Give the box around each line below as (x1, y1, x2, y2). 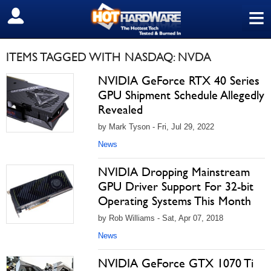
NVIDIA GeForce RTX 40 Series (98, 73, 260, 88)
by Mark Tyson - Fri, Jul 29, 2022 (98, 122, 214, 131)
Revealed (98, 102, 143, 117)
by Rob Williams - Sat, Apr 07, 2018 (98, 214, 223, 223)
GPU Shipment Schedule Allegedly (98, 88, 264, 102)
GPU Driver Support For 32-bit (98, 179, 253, 194)
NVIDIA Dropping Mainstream (98, 165, 250, 179)
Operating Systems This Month (98, 194, 251, 208)
